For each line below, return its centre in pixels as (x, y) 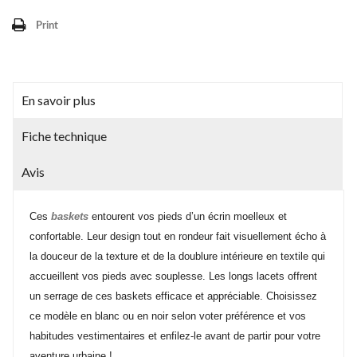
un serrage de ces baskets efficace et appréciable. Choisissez (173, 296)
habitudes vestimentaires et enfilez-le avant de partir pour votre (175, 335)
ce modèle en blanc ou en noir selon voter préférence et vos (168, 316)
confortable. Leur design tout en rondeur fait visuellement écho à (178, 236)
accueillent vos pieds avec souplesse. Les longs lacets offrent (173, 276)
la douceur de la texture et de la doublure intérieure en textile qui (177, 256)
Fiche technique (64, 135)
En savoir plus (59, 100)
